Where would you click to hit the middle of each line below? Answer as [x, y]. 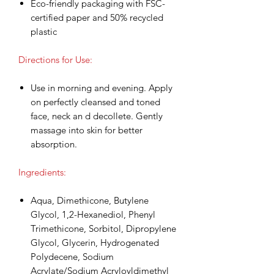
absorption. [54, 144]
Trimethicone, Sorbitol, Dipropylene [103, 228]
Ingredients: [42, 172]
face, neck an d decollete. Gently [97, 116]
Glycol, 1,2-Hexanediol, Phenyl [93, 214]
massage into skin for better [87, 130]
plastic [44, 31]
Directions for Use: [55, 59]
